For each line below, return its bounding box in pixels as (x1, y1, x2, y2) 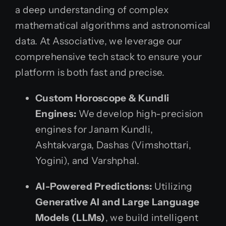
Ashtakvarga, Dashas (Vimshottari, (35, 139, 192, 151)
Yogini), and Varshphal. (35, 154, 140, 166)
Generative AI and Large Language (35, 196, 200, 208)
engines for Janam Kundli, (35, 123, 153, 135)
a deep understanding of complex (15, 4, 168, 16)
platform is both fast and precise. (15, 66, 165, 78)
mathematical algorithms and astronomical (15, 19, 211, 31)
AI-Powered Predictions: (35, 180, 152, 192)
